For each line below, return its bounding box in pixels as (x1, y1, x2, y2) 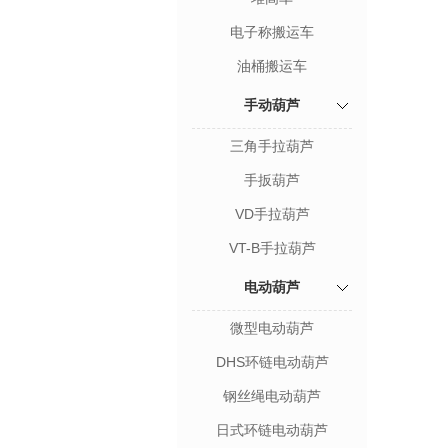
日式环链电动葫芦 (216, 422, 328, 438)
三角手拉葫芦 (230, 138, 314, 154)
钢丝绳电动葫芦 (223, 388, 321, 404)
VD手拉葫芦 (234, 206, 310, 222)
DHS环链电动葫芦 (215, 354, 329, 370)
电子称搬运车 (230, 24, 314, 40)
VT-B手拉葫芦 (228, 240, 316, 256)
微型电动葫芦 (230, 320, 314, 336)
